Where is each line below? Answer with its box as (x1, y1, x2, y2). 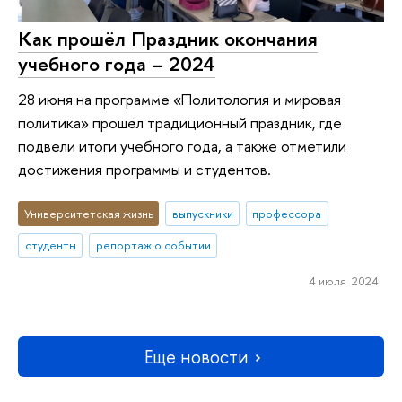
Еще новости (144, 345, 249, 370)
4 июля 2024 (308, 273, 379, 290)
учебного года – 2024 (18, 49, 215, 77)
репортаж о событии (95, 237, 211, 254)
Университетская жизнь (23, 205, 153, 222)
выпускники (171, 205, 233, 222)
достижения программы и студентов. (18, 159, 271, 180)
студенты (24, 237, 76, 254)
